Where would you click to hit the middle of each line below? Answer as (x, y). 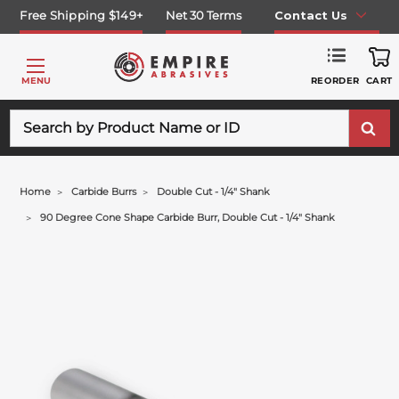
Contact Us (310, 15)
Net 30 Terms (204, 15)
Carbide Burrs (104, 191)
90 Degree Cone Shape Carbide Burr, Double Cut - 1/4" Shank (188, 217)
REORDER (335, 80)
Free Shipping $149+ (81, 15)
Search (31, 118)
